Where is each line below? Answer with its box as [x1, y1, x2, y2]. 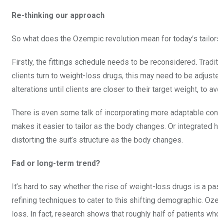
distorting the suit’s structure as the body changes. [12, 135, 183, 145]
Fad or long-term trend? [12, 159, 100, 168]
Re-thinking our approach [12, 11, 105, 20]
